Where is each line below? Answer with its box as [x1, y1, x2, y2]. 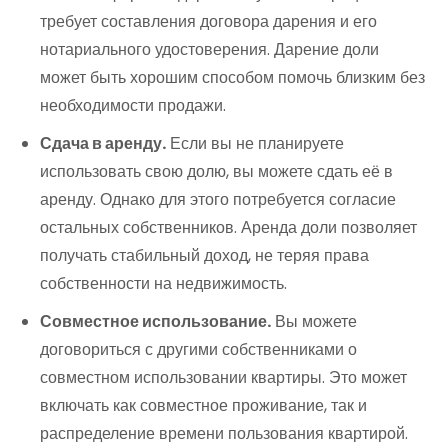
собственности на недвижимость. [40, 272, 287, 296]
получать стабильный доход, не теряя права [40, 244, 369, 268]
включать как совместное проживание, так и [40, 394, 367, 418]
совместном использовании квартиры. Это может [40, 366, 407, 390]
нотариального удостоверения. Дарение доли [40, 38, 379, 62]
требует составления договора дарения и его [40, 10, 377, 34]
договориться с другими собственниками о [40, 338, 357, 362]
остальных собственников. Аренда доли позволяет [40, 216, 417, 240]
